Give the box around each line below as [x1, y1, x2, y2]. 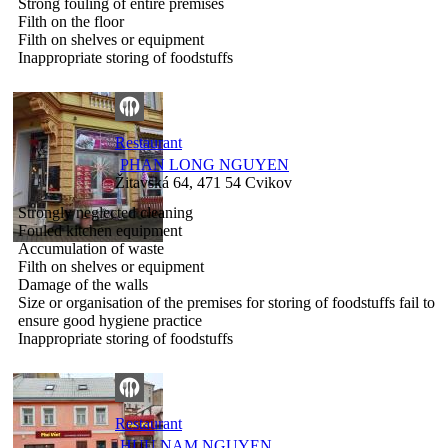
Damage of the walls [18, 275, 148, 293]
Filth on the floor [18, 12, 124, 30]
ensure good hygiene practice [18, 311, 202, 329]
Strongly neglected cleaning [18, 203, 193, 221]
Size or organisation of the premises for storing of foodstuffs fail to [18, 293, 435, 311]
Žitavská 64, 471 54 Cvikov [115, 173, 292, 191]
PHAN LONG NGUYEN [120, 155, 289, 173]
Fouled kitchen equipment [18, 221, 182, 239]
